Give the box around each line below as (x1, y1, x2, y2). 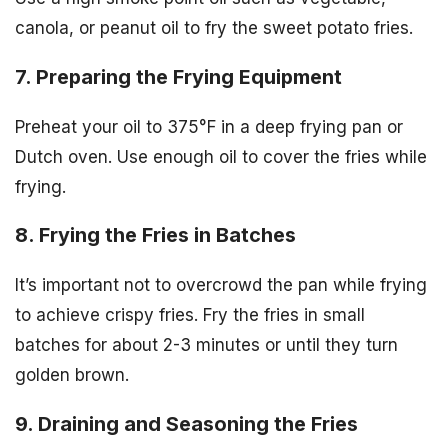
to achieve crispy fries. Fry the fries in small (15, 305, 365, 326)
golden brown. (15, 365, 129, 386)
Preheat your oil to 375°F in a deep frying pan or (15, 116, 403, 137)
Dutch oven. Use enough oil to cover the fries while (15, 146, 427, 167)
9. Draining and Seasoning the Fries (15, 412, 358, 437)
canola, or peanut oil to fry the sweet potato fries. (15, 17, 413, 38)
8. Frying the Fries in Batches (15, 223, 296, 248)
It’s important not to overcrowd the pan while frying (15, 275, 427, 296)
